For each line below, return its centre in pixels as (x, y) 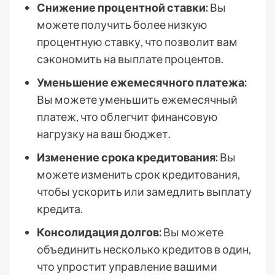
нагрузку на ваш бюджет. (104, 134)
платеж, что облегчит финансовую (127, 117)
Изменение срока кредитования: (127, 157)
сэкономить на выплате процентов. (130, 59)
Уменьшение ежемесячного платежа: (142, 82)
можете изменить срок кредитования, (138, 174)
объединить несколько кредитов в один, (144, 249)
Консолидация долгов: (99, 232)
